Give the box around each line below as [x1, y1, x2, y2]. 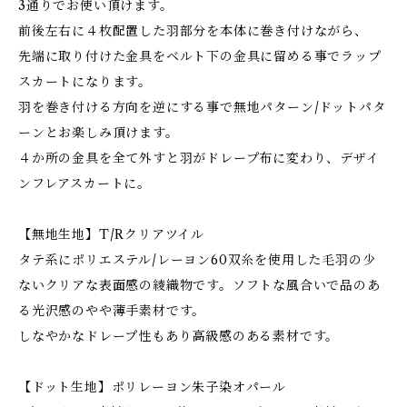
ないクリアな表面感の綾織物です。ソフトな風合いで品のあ [18, 277, 381, 293]
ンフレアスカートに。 [18, 175, 152, 192]
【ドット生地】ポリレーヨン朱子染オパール [18, 379, 287, 395]
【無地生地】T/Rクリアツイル [18, 226, 204, 243]
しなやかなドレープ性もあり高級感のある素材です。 [18, 328, 340, 344]
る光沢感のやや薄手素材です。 [18, 303, 206, 319]
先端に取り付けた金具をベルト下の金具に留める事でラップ [18, 48, 382, 65]
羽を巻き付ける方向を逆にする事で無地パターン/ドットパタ [18, 99, 386, 115]
